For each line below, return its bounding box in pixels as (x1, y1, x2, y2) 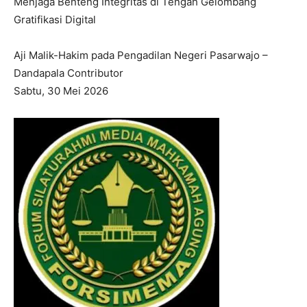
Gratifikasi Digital (14, 13, 96, 26)
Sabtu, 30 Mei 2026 (14, 84, 108, 97)
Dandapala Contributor (14, 66, 123, 79)
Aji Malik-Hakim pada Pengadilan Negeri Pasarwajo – (14, 49, 268, 62)
